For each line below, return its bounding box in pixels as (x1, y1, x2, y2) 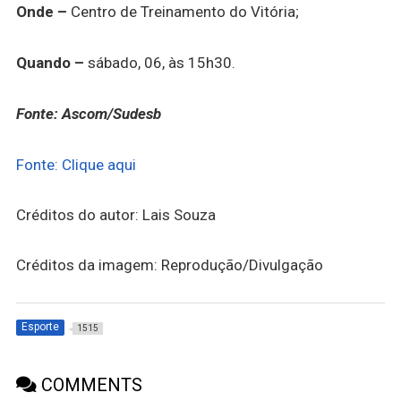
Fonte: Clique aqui (15, 155, 136, 174)
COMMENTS (36, 374, 142, 396)
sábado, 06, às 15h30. (83, 53, 235, 72)
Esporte (21, 320, 59, 333)
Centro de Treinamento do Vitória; (66, 2, 299, 21)
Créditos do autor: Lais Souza (15, 205, 216, 224)
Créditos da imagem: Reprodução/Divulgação (15, 255, 323, 274)
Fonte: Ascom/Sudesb (15, 104, 161, 123)
